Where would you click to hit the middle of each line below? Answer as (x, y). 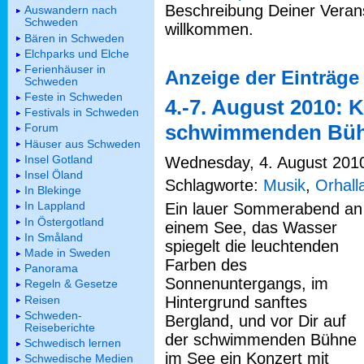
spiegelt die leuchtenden (252, 246)
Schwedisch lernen (73, 342)
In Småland (54, 237)
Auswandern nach (71, 10)
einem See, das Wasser (251, 227)
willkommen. (209, 29)
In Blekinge (53, 191)
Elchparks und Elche (77, 53)
